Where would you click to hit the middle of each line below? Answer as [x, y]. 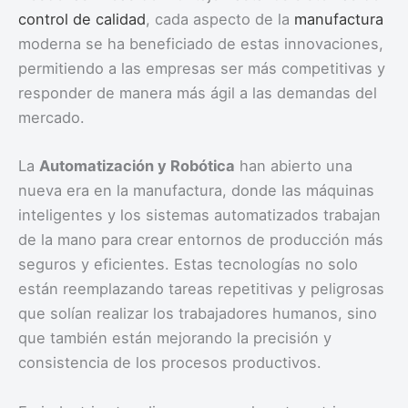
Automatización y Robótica [137, 166]
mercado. [51, 118]
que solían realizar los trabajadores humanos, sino [198, 314]
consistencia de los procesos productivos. [170, 363]
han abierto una [294, 166]
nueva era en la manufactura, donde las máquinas [196, 191]
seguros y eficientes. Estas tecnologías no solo [188, 265]
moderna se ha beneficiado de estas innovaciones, [201, 44]
